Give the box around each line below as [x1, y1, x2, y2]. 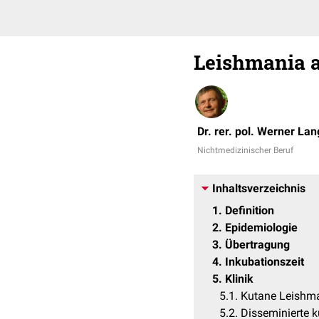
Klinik [225, 272, 253, 286]
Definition [225, 204, 274, 217]
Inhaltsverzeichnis [212, 182, 305, 195]
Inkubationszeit [225, 255, 304, 268]
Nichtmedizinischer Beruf [197, 145, 293, 155]
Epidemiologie [225, 221, 298, 234]
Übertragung [225, 238, 290, 251]
